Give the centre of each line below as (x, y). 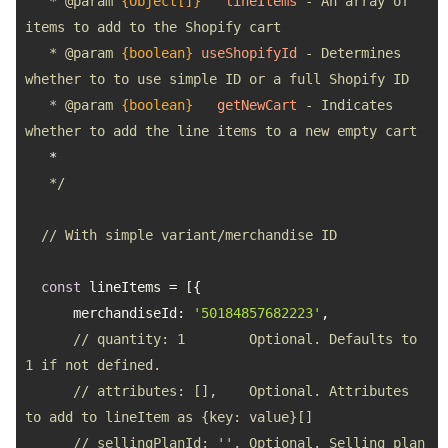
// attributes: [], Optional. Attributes (241, 391)
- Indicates (345, 105)
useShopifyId (249, 53)
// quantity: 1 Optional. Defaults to (245, 339)
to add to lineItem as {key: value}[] (169, 417)
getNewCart (257, 105)
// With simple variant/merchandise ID (189, 235)
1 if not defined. (93, 365)
